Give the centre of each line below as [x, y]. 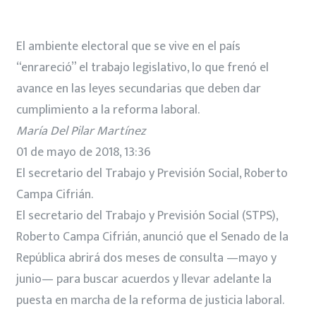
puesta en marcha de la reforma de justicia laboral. [150, 300]
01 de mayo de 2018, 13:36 [84, 152]
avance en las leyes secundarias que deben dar [139, 89]
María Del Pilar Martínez [81, 131]
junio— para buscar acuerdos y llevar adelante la [144, 279]
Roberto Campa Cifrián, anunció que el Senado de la [152, 237]
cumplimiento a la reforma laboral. [108, 110]
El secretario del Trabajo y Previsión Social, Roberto [152, 173]
